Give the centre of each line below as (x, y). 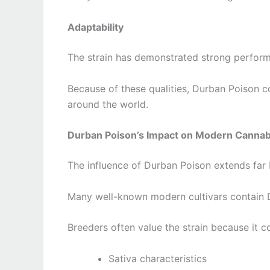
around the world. (108, 104)
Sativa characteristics (158, 259)
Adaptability (96, 27)
